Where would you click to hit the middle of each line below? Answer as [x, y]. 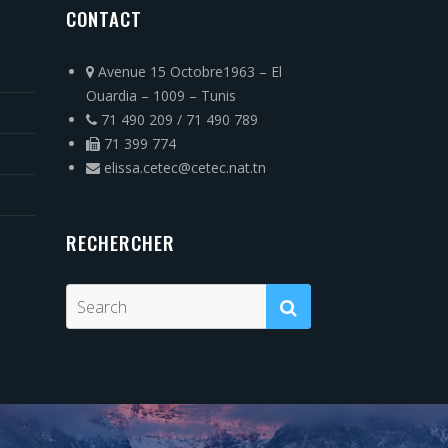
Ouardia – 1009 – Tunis [161, 95]
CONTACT [104, 18]
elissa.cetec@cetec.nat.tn [183, 167]
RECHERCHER [120, 242]
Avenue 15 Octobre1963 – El [188, 71]
